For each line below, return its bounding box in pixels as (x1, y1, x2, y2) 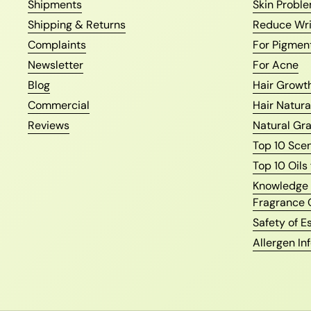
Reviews (28, 118, 69, 133)
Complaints (28, 37, 86, 53)
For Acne (253, 58, 299, 73)
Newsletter (28, 58, 83, 73)
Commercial (28, 98, 90, 113)
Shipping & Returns (28, 17, 126, 33)
